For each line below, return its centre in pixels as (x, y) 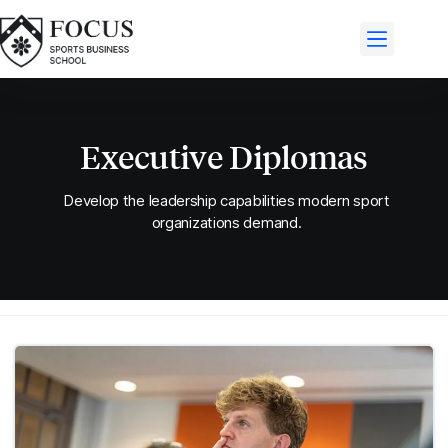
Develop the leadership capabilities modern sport (226, 200)
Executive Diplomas (224, 156)
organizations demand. (226, 222)
